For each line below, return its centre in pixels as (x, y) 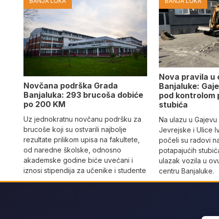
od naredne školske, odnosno (72, 150)
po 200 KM (44, 104)
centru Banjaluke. (187, 171)
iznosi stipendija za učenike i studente (85, 170)
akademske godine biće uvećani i (78, 160)
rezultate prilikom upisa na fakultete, (82, 139)
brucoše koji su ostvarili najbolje (75, 129)
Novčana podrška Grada (71, 85)
